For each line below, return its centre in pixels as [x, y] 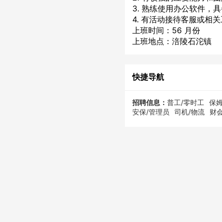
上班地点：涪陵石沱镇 [172, 41]
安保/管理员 [151, 112]
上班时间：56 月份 [166, 30]
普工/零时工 [186, 102]
